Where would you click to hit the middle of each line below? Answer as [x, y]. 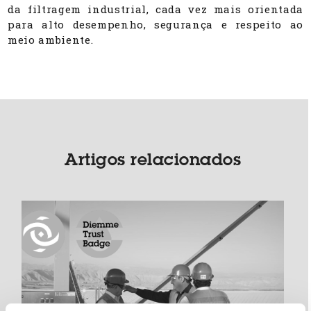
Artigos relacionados [153, 161]
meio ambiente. [51, 39]
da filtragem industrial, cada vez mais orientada [155, 9]
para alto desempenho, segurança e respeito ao [155, 24]
